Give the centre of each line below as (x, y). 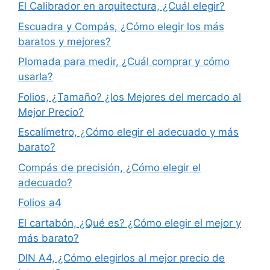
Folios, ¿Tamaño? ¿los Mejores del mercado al (130, 97)
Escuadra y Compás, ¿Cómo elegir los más (121, 26)
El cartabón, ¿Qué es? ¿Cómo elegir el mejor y (130, 223)
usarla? (36, 77)
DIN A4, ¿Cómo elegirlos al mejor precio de (121, 258)
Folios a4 (40, 203)
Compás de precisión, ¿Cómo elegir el (109, 167)
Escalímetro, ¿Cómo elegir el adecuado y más (128, 132)
